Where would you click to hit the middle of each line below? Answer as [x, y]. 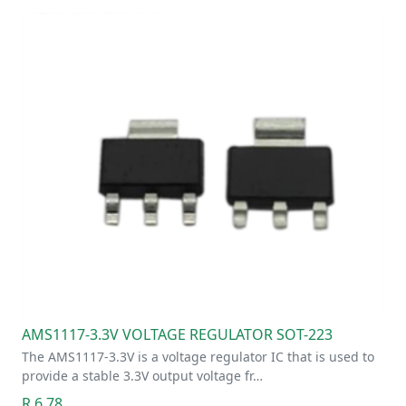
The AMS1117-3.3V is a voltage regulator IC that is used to [198, 356]
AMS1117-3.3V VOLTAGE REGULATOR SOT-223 [177, 334]
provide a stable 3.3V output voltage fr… [142, 375]
